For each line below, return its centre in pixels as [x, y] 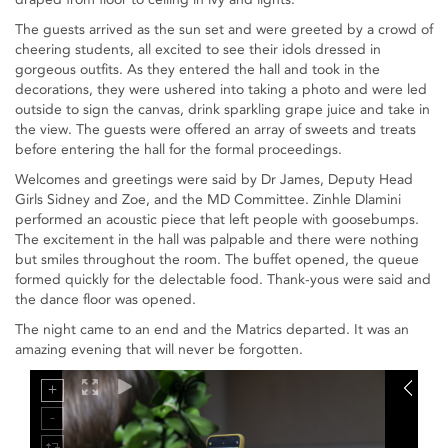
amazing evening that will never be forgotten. [159, 349]
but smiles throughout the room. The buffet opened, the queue [217, 259]
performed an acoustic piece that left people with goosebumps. [217, 219]
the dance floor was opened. [105, 299]
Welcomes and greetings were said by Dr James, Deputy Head [214, 179]
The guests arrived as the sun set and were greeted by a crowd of [224, 29]
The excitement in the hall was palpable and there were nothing [217, 239]
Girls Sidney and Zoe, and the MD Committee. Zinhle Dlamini [208, 199]
